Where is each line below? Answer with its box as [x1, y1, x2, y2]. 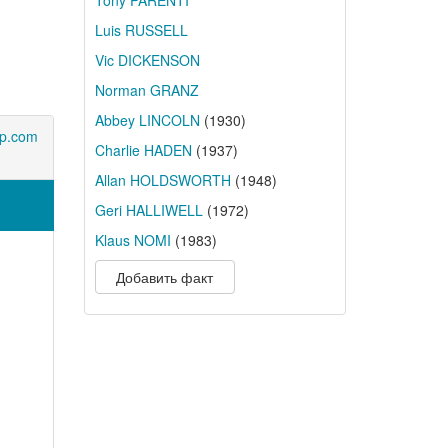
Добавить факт [116, 267, 213, 287]
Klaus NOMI [94, 230, 171, 250]
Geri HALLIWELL [94, 200, 203, 220]
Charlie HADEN [94, 140, 192, 160]
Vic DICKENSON [94, 50, 200, 70]
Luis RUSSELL [94, 20, 188, 40]
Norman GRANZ [94, 80, 199, 100]
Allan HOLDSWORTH [94, 170, 231, 190]
